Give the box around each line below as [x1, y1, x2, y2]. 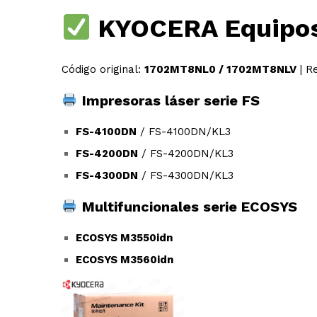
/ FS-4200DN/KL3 [138, 147, 234, 161]
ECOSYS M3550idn [76, 231, 173, 245]
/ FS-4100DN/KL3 [137, 125, 231, 139]
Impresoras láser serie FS [77, 92, 260, 110]
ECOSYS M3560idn [76, 253, 173, 267]
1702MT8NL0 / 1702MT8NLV [144, 63, 296, 76]
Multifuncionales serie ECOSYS [77, 198, 297, 216]
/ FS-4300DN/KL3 [138, 169, 234, 183]
